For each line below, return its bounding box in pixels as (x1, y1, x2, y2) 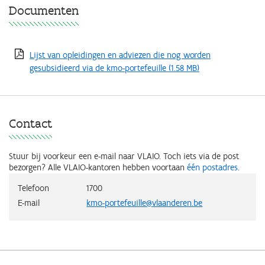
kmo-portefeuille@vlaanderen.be (86, 197, 203, 208)
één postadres (187, 161, 238, 173)
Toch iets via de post (163, 150, 239, 161)
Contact (9, 115, 52, 131)
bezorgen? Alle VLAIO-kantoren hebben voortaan (9, 161, 187, 173)
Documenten (9, 2, 79, 18)
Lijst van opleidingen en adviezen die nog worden (30, 49, 211, 60)
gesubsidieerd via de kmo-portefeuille (30, 62, 169, 73)
